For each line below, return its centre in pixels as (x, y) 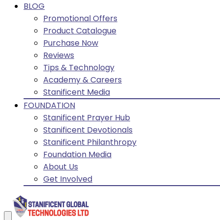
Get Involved (68, 179)
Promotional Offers (80, 18)
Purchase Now (71, 43)
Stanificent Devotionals (88, 130)
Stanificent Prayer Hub (87, 118)
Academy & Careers (82, 80)
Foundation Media (77, 154)
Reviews (59, 55)
